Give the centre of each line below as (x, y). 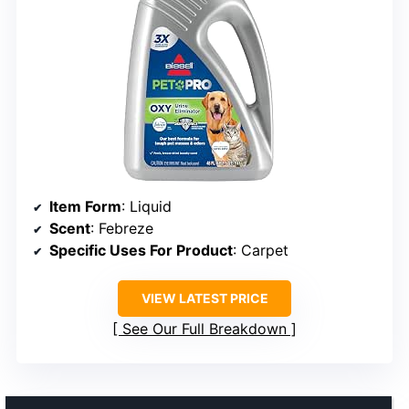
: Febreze (122, 228)
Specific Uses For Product (141, 250)
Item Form (85, 206)
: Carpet (261, 250)
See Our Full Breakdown (204, 328)
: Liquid (147, 206)
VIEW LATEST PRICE (204, 298)
